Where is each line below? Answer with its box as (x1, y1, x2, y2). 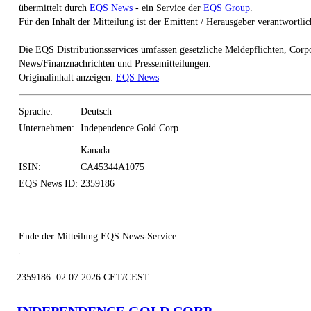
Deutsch (81, 106, 112, 117)
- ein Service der (133, 2, 203, 13)
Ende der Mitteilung (19, 230, 98, 242)
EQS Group (203, 2, 250, 13)
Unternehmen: (19, 122, 74, 133)
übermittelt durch (19, 2, 90, 13)
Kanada (81, 144, 110, 155)
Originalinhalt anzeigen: (19, 72, 116, 83)
